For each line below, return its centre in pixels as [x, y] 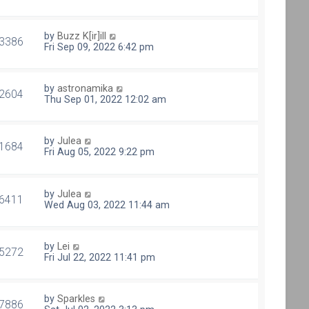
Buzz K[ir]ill [82, 36]
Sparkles [77, 299]
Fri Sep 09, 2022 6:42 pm [99, 47]
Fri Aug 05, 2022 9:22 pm [100, 152]
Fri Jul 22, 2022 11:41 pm [100, 257]
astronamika [86, 89]
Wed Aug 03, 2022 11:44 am [107, 205]
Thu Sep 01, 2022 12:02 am [106, 100]
